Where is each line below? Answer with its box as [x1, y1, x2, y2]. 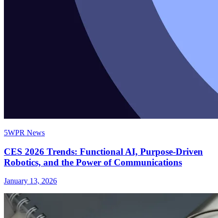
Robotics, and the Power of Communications [4, 157, 182, 167]
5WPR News [4, 128, 45, 137]
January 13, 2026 [4, 177, 57, 185]
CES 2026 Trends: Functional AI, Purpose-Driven [4, 146, 203, 157]
